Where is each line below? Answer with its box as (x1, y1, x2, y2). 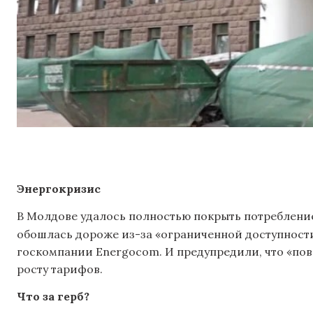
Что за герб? (17, 289, 89, 304)
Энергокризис (17, 181, 101, 196)
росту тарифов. (17, 261, 103, 276)
